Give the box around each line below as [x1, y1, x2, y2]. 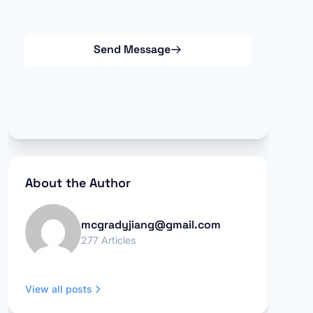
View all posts [24, 283, 92, 295]
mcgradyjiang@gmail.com [80, 217, 221, 232]
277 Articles [80, 234, 136, 246]
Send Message [94, 42, 171, 57]
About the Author [24, 175, 131, 191]
